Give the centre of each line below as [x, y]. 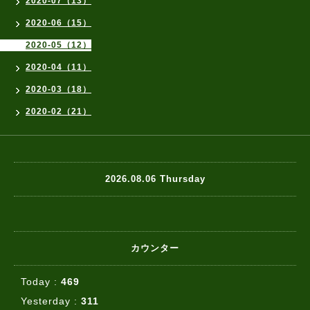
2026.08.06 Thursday [155, 179]
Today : [41, 281]
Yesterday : [51, 301]
